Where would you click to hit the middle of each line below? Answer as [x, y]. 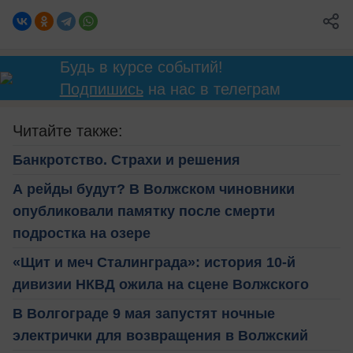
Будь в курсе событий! [141, 67]
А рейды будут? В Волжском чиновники [154, 190]
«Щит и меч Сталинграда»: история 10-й [154, 263]
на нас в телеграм [212, 89]
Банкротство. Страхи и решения [126, 160]
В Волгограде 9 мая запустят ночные [144, 314]
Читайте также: [68, 131]
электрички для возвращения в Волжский [160, 336]
